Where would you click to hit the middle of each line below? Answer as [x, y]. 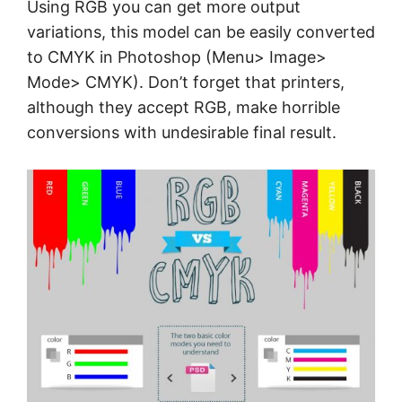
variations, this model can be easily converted [201, 32]
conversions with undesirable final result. [182, 132]
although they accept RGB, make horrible [184, 107]
